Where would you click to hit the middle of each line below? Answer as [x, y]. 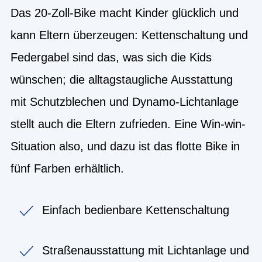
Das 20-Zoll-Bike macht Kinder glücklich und [125, 13]
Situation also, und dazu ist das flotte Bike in [125, 146]
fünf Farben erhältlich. [67, 168]
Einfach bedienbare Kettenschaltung [136, 210]
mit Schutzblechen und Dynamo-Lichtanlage [125, 101]
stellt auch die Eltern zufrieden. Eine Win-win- [128, 124]
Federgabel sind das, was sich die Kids [111, 57]
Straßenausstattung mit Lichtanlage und [146, 250]
